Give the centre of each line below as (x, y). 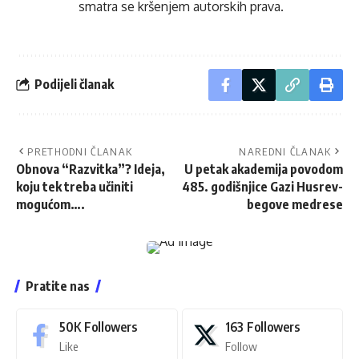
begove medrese (295, 204)
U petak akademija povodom (264, 169)
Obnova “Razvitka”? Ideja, (91, 169)
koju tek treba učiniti (75, 186)
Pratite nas (58, 286)
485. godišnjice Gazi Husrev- (262, 186)
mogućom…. (50, 204)
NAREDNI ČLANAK (285, 151)
